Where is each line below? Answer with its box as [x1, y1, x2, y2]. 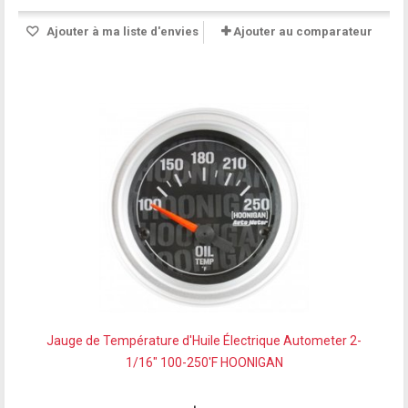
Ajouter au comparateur [233, 24, 372, 38]
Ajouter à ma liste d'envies [43, 24, 199, 38]
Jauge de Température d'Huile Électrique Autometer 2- [46, 332, 362, 348]
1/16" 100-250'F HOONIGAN [125, 354, 283, 370]
